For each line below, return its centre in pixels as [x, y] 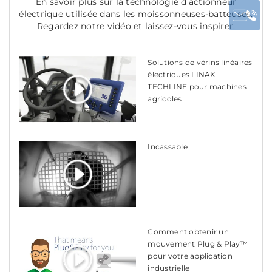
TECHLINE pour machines [197, 86]
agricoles [165, 98]
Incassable [168, 147]
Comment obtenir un [188, 232]
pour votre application [190, 256]
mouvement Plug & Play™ [198, 244]
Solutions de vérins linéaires [200, 62]
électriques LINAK [182, 74]
